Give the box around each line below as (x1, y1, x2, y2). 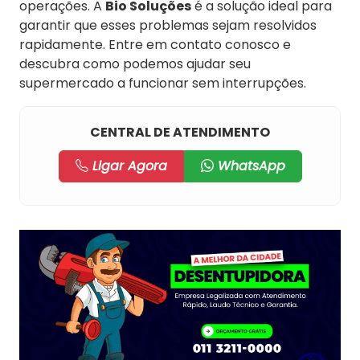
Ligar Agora (88, 157, 167, 175)
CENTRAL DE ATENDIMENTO (90, 123, 270, 141)
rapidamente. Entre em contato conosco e (19, 35, 291, 54)
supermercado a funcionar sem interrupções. (19, 74, 306, 92)
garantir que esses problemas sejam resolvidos (19, 16, 317, 35)
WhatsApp (213, 157, 285, 175)
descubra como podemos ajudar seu (19, 55, 251, 73)
